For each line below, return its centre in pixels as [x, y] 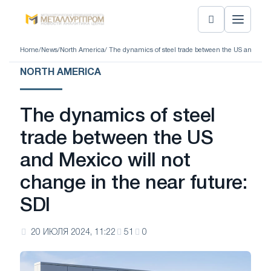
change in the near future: [134, 184]
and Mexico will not [105, 161]
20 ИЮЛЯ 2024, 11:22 [73, 233]
